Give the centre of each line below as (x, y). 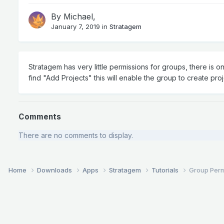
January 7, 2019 (75, 27)
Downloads (55, 170)
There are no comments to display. (76, 135)
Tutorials (166, 170)
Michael (78, 17)
